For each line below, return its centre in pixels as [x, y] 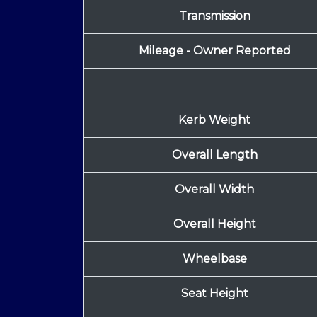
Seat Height [214, 294]
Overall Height [214, 224]
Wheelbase [214, 259]
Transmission [214, 16]
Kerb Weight [214, 120]
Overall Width [214, 190]
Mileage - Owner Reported [214, 51]
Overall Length [214, 155]
